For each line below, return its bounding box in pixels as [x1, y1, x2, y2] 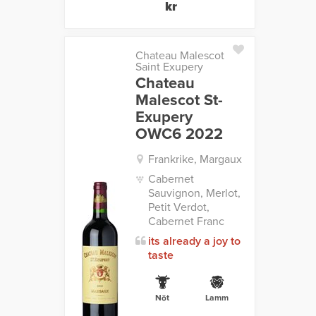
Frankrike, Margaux [147, 152, 242, 167]
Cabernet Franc [147, 214, 224, 229]
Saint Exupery [135, 60, 203, 75]
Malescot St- [135, 91, 223, 110]
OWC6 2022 [135, 125, 223, 144]
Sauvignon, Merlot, [147, 186, 241, 201]
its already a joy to [147, 234, 241, 249]
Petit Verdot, [147, 200, 209, 215]
